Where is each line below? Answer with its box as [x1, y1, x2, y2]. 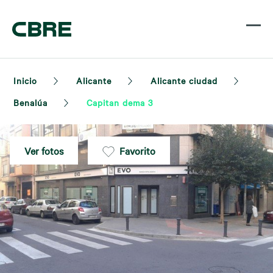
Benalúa [13, 96, 48, 108]
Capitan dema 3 [87, 96, 153, 108]
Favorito [119, 144, 155, 157]
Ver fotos [24, 144, 63, 157]
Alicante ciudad [151, 74, 218, 87]
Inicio [13, 74, 37, 87]
